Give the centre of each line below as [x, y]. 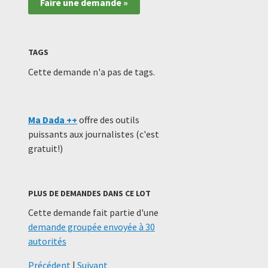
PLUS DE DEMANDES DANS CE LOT [89, 193]
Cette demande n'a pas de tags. [92, 71]
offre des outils [108, 119]
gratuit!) [45, 148]
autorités [47, 241]
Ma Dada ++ [53, 119]
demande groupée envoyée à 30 [92, 226]
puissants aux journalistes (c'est [94, 134]
